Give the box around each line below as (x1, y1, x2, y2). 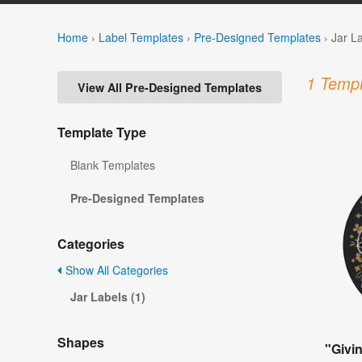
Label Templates (99, 28, 183, 45)
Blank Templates (70, 157, 155, 174)
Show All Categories (62, 262, 168, 279)
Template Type (57, 123, 146, 142)
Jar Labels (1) (70, 288, 145, 305)
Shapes (57, 333, 104, 352)
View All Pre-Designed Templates (78, 79, 262, 96)
